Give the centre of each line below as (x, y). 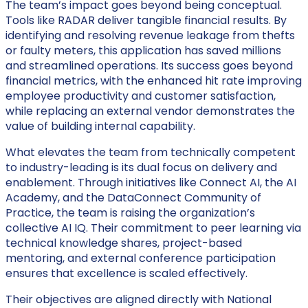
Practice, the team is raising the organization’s (130, 213)
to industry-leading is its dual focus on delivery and (141, 167)
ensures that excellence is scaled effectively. (126, 273)
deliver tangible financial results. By (191, 20)
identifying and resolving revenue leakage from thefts (150, 35)
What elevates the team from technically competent (151, 152)
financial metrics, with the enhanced (105, 81)
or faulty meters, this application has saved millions (143, 51)
